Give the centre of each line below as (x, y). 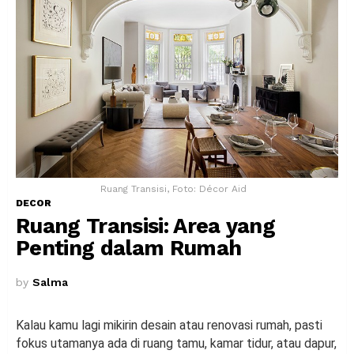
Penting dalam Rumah (129, 248)
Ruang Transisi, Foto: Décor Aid (173, 188)
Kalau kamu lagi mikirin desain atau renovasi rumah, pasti (169, 325)
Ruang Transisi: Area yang (146, 226)
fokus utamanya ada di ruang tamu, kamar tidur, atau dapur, (176, 343)
